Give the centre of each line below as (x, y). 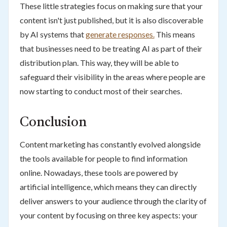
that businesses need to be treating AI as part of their (111, 48)
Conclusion (53, 123)
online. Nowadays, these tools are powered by (99, 172)
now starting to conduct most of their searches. (101, 91)
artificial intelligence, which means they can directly (108, 186)
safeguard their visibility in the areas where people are (112, 77)
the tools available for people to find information (103, 158)
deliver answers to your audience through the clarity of (113, 201)
